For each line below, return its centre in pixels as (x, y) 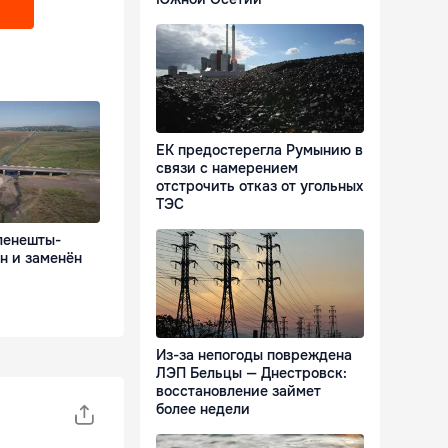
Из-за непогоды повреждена (254, 355)
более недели (203, 409)
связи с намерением (227, 168)
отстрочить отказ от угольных (259, 186)
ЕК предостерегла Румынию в (259, 150)
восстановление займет (238, 391)
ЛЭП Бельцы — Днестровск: (251, 373)
